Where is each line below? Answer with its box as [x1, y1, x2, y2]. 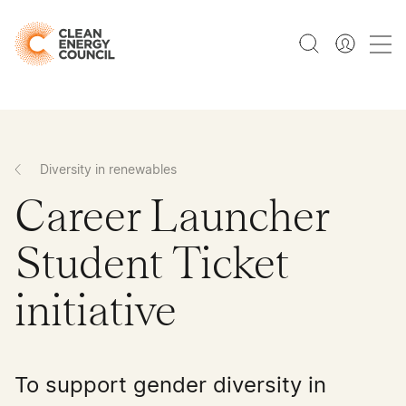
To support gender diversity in [14, 372, 326, 399]
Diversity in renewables [40, 161, 177, 178]
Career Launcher [14, 193, 330, 241]
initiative [14, 287, 177, 335]
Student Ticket [14, 240, 289, 288]
